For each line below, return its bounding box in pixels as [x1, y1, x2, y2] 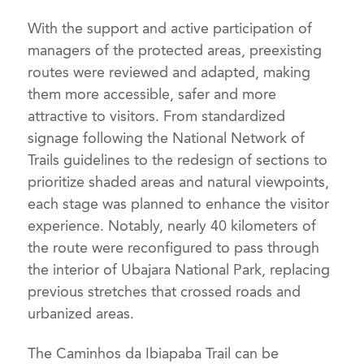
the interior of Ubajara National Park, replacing [28, 261, 331, 279]
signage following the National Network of [28, 129, 305, 148]
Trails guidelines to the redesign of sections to [28, 151, 328, 170]
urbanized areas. [28, 305, 135, 323]
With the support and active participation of [28, 19, 313, 38]
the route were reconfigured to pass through [28, 239, 320, 258]
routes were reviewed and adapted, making [28, 63, 311, 82]
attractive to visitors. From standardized [28, 107, 286, 126]
